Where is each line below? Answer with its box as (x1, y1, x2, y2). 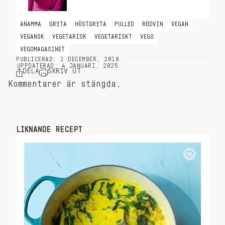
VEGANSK (20, 34, 44, 40)
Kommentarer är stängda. (8, 79, 121, 88)
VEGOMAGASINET (20, 46, 65, 52)
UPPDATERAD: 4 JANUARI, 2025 (17, 63, 119, 69)
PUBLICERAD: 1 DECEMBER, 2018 (16, 56, 119, 62)
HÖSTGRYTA (75, 21, 106, 27)
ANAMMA (20, 21, 41, 27)
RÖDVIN (142, 21, 163, 27)
